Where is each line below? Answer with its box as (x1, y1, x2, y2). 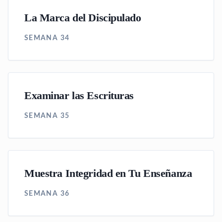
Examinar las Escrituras (24, 90, 134, 102)
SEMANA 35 (24, 112, 70, 119)
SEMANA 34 (24, 35, 70, 42)
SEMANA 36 (24, 190, 70, 197)
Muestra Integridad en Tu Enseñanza (24, 167, 192, 179)
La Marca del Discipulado (24, 12, 141, 24)
